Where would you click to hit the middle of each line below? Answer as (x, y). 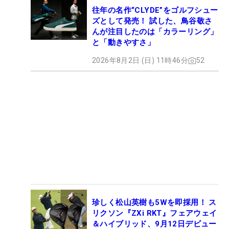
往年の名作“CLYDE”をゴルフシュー (155, 10)
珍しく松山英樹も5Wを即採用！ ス (154, 202)
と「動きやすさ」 (124, 42)
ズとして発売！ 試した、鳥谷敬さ (152, 21)
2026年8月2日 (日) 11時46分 (140, 60)
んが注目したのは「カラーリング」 (155, 32)
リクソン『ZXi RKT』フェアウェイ (155, 213)
